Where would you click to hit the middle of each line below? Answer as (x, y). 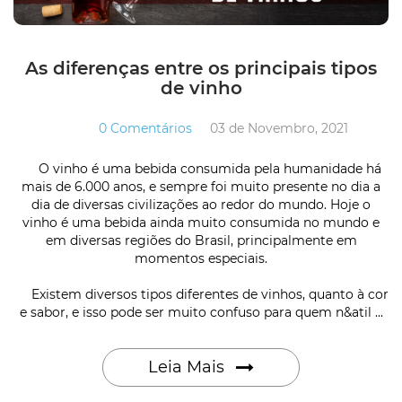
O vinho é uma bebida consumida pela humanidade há (201, 168)
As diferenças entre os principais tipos (201, 68)
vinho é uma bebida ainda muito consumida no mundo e (201, 222)
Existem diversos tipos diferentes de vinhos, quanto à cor (201, 294)
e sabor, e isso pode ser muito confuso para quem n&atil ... (201, 312)
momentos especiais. (201, 258)
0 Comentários (145, 128)
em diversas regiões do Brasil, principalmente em (201, 240)
